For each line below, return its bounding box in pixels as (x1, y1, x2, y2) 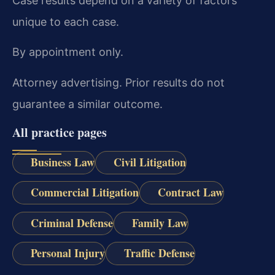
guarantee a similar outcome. (12, 97, 163, 110)
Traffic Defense (123, 244, 195, 261)
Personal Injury (30, 244, 105, 261)
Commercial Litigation (30, 184, 139, 201)
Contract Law (157, 184, 223, 201)
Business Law (30, 154, 95, 171)
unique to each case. (12, 15, 119, 29)
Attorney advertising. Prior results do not (12, 76, 225, 89)
